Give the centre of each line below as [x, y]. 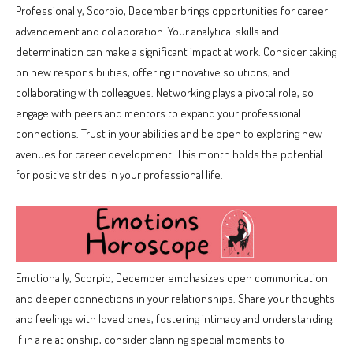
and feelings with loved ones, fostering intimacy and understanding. [175, 319]
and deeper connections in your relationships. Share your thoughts [175, 299]
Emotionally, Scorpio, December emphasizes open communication [172, 278]
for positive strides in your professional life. [119, 174]
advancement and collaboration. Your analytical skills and [147, 31]
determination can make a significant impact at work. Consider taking [176, 51]
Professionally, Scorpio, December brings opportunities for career [172, 10]
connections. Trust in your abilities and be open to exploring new [169, 133]
